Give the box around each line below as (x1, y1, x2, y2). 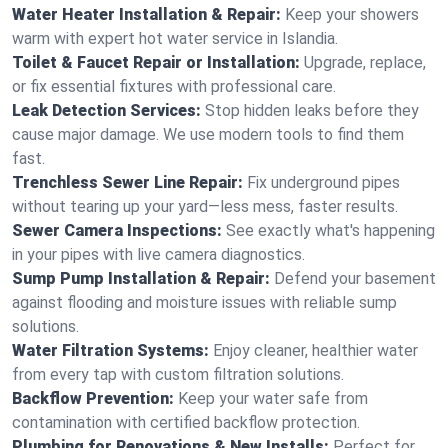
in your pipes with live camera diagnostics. (12, 245, 305, 264)
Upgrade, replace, (304, 53, 426, 72)
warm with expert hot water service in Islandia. (12, 29, 338, 48)
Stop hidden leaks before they (205, 101, 419, 120)
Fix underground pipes (247, 173, 400, 192)
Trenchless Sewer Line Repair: (12, 173, 243, 192)
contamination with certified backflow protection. (12, 413, 360, 432)
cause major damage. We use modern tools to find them (12, 125, 404, 144)
